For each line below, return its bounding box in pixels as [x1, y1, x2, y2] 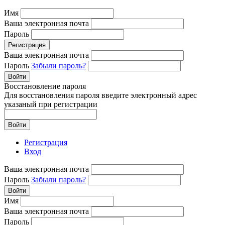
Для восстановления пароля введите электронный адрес [4, 91, 197, 100]
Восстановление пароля [4, 82, 86, 91]
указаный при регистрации [4, 100, 97, 109]
